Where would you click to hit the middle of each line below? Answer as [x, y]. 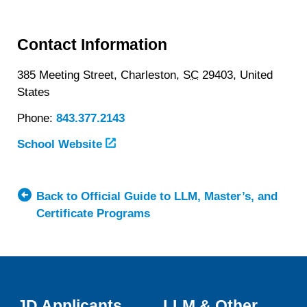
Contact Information [93, 44]
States [34, 93]
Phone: [37, 119]
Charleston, [152, 75]
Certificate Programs [94, 213]
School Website [62, 144]
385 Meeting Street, [69, 75]
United [257, 75]
